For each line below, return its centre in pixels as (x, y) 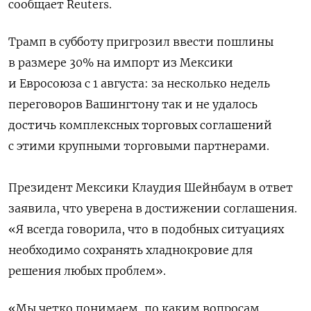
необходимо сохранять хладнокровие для (131, 250)
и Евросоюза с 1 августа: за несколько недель (139, 84)
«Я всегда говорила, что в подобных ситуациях (146, 229)
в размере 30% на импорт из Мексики (121, 63)
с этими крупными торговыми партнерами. (139, 146)
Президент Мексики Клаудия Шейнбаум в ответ (151, 188)
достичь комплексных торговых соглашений (140, 125)
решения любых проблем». (87, 271)
